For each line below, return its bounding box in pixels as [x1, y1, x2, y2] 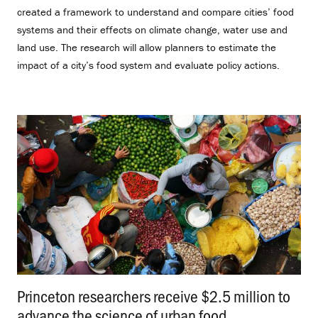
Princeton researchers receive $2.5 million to [17, 284, 290, 307]
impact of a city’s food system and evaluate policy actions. [17, 58, 280, 72]
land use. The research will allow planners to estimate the [17, 40, 276, 55]
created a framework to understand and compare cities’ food [17, 5, 294, 19]
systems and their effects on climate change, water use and [17, 23, 287, 37]
